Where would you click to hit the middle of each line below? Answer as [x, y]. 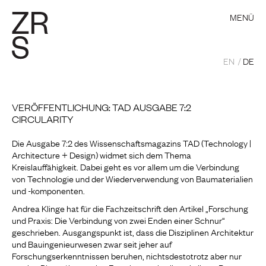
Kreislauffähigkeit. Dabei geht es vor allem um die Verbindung [126, 166]
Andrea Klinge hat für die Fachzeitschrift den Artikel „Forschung [130, 208]
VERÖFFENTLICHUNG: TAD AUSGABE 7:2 [102, 107]
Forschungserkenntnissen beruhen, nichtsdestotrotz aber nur [127, 255]
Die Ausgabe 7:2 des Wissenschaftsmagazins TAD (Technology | [132, 142]
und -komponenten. [48, 190]
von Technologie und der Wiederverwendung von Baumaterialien [132, 178]
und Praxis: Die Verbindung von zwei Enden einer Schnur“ [118, 220]
